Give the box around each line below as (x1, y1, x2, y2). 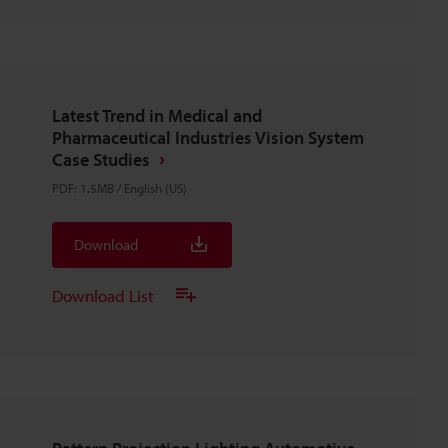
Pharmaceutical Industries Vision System (52, 126, 364, 149)
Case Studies (52, 148, 150, 171)
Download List (52, 284, 154, 306)
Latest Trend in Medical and (52, 104, 262, 127)
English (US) (124, 180, 187, 196)
